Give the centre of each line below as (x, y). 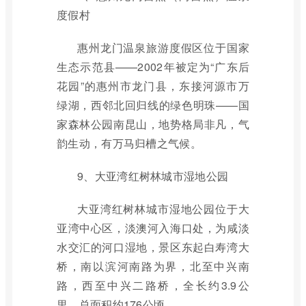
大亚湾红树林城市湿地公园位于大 (163, 209)
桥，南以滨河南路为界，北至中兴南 (153, 266)
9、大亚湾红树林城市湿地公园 (153, 176)
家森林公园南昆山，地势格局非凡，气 (153, 124)
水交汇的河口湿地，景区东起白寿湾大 (153, 247)
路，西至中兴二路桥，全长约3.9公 (153, 285)
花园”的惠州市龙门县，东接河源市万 (153, 86)
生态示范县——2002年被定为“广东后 (153, 67)
